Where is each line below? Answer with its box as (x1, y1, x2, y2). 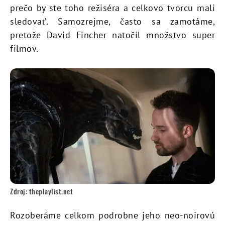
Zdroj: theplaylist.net (10, 186, 73, 197)
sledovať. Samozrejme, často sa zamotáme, (10, 16, 215, 28)
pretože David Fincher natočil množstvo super (10, 29, 215, 41)
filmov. (10, 43, 39, 55)
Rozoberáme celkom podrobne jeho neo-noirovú (10, 209, 215, 221)
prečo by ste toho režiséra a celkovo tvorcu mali (10, 2, 215, 14)
